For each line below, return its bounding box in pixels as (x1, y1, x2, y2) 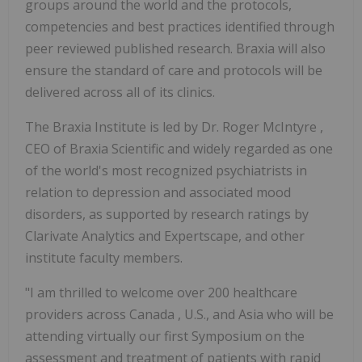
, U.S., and (178, 305, 238, 324)
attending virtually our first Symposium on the (25, 327, 305, 346)
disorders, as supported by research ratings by (25, 205, 309, 224)
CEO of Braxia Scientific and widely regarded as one (25, 140, 333, 158)
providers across (25, 305, 129, 324)
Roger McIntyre (222, 118, 320, 137)
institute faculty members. (25, 249, 183, 267)
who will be (267, 305, 334, 324)
